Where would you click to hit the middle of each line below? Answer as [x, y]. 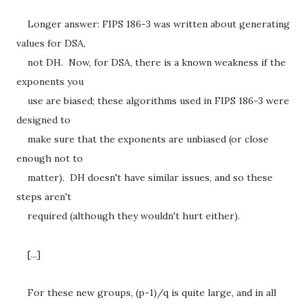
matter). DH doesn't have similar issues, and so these [145, 177]
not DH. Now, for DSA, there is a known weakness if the [151, 62]
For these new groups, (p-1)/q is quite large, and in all [146, 293]
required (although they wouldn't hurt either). [128, 216]
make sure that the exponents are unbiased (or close [143, 139]
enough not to [50, 158]
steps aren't [44, 197]
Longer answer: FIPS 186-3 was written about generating [153, 24]
